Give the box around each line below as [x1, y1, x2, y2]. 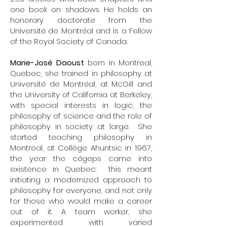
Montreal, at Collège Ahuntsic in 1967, [10, 142, 152, 153]
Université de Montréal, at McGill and [10, 79, 152, 89]
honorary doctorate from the [10, 15, 152, 25]
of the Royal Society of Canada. [10, 36, 127, 47]
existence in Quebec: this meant [10, 164, 152, 174]
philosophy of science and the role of [10, 110, 152, 121]
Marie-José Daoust [10, 57, 84, 68]
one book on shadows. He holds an [10, 4, 152, 15]
